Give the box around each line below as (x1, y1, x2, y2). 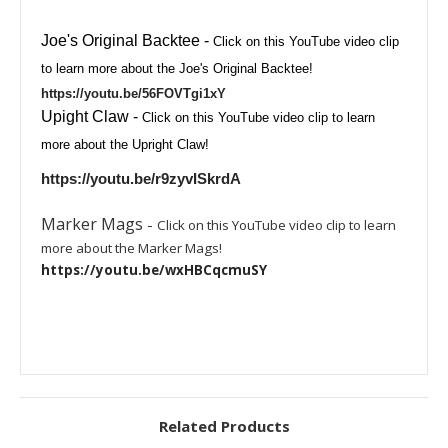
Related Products (158, 416, 290, 437)
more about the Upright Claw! (41, 136, 209, 152)
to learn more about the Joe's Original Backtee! (41, 60, 313, 76)
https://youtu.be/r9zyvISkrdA (41, 169, 241, 187)
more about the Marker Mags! (41, 238, 222, 257)
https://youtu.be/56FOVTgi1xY (41, 85, 226, 101)
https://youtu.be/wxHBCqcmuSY (41, 260, 267, 279)
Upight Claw (41, 107, 133, 125)
